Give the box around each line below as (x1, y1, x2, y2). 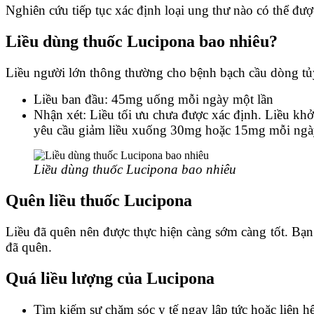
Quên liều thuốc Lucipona (6, 191, 192, 210)
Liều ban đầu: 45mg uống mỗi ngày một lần (34, 92, 277, 107)
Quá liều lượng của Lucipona (6, 268, 214, 287)
